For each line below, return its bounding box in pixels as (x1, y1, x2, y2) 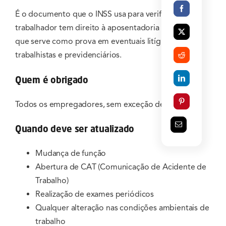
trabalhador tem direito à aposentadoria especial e (15, 22, 197, 33)
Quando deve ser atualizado (15, 123, 134, 135)
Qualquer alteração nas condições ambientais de (35, 203, 209, 213)
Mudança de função (35, 148, 106, 159)
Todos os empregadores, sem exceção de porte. (15, 99, 189, 109)
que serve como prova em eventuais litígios (15, 36, 172, 46)
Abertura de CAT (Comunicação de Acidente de (35, 162, 207, 173)
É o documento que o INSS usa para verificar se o (15, 9, 191, 19)
